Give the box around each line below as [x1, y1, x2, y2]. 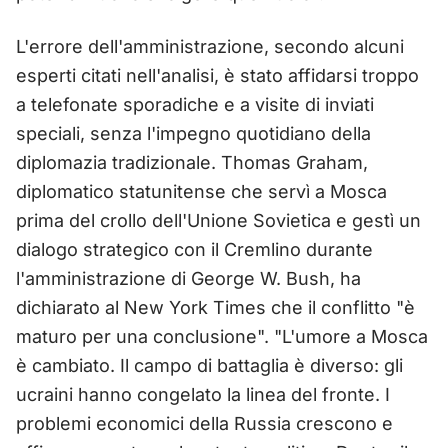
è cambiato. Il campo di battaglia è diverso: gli [16, 354, 403, 376]
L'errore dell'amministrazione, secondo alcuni [16, 35, 404, 57]
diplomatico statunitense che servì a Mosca [16, 180, 387, 202]
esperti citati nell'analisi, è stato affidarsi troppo [16, 64, 419, 86]
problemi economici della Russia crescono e [16, 412, 393, 434]
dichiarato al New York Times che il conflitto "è [16, 296, 415, 318]
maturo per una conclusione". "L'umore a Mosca [16, 325, 428, 347]
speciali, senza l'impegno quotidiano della [16, 122, 371, 144]
